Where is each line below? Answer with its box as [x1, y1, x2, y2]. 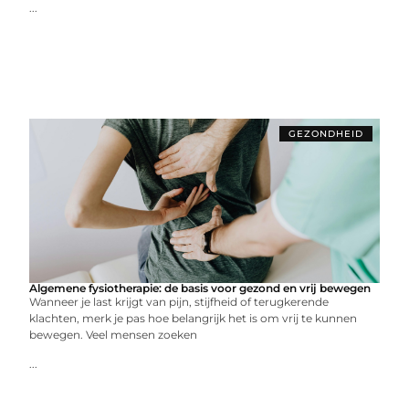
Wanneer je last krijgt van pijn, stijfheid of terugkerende [29, 295, 330, 309]
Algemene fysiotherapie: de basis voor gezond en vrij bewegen [29, 281, 372, 295]
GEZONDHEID [288, 128, 363, 140]
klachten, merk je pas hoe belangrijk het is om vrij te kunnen [29, 311, 358, 325]
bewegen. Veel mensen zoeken [29, 328, 198, 341]
